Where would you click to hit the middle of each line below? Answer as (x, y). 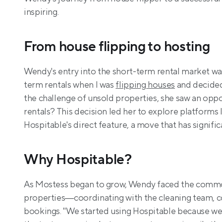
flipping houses (145, 85)
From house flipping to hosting (117, 47)
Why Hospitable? (78, 160)
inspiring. (41, 12)
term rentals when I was (70, 85)
